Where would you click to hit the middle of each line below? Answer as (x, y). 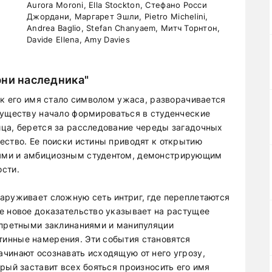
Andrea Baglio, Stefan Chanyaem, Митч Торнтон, (124, 28)
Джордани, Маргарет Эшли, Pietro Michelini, (117, 16)
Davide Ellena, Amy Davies (78, 39)
